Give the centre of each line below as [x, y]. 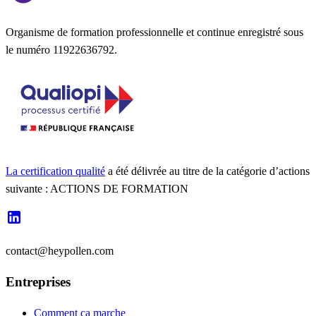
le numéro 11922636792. [61, 50]
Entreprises [38, 281]
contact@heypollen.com [60, 251]
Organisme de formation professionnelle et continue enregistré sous [154, 32]
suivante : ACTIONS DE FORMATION [97, 189]
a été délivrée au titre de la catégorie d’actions [207, 171]
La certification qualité [55, 171]
